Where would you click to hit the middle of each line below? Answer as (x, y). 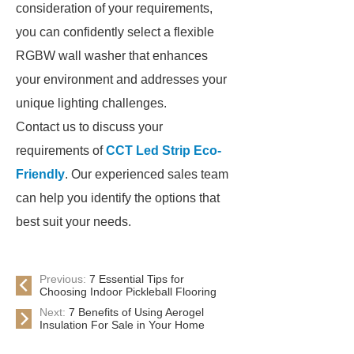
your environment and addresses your (121, 79)
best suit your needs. (73, 222)
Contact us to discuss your (89, 127)
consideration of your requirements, (114, 8)
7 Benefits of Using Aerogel (136, 312)
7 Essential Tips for (137, 279)
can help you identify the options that (118, 198)
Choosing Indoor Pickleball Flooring (128, 292)
